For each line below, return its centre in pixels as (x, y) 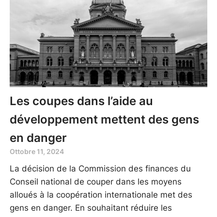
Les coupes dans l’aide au (81, 101)
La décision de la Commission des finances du (100, 168)
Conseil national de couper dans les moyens (96, 181)
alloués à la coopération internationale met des (101, 194)
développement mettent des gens (104, 119)
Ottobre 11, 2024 (37, 151)
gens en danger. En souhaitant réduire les (91, 208)
